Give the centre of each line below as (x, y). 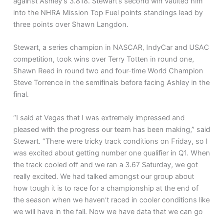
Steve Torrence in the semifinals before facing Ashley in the (112, 83)
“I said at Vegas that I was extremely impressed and (99, 118)
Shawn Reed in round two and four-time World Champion (109, 71)
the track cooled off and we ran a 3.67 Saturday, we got (106, 164)
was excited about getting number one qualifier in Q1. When (112, 153)
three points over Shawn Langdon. (71, 25)
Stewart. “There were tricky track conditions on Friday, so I (111, 141)
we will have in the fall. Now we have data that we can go (108, 211)
